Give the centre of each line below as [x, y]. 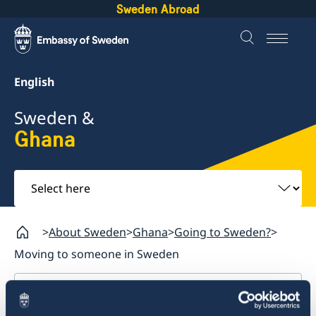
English [34, 82]
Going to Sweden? [223, 232]
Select [33, 178]
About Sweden [87, 232]
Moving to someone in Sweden [97, 254]
